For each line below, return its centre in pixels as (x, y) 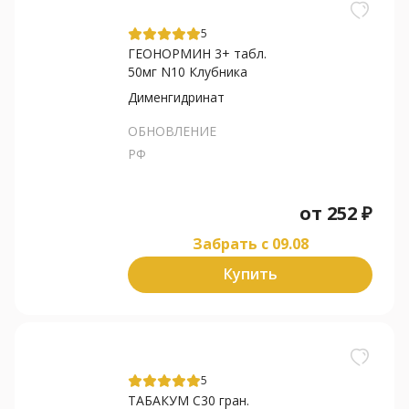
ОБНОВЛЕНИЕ (172, 131)
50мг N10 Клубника (188, 71)
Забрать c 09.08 (250, 243)
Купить (250, 274)
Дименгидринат (176, 97)
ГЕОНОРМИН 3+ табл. (197, 53)
